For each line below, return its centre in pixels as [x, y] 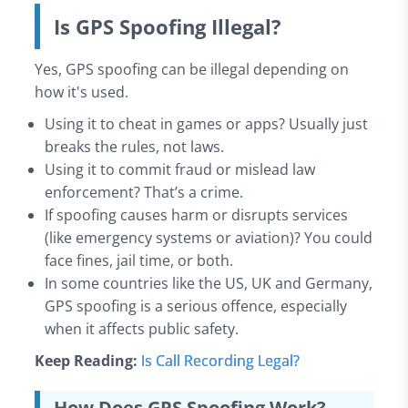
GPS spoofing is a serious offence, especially [196, 306]
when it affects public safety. [142, 328]
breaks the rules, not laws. [135, 146]
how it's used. [81, 92]
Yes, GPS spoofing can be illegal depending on [191, 69]
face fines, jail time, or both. [139, 260]
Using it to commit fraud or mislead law [180, 169]
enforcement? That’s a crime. [144, 192]
